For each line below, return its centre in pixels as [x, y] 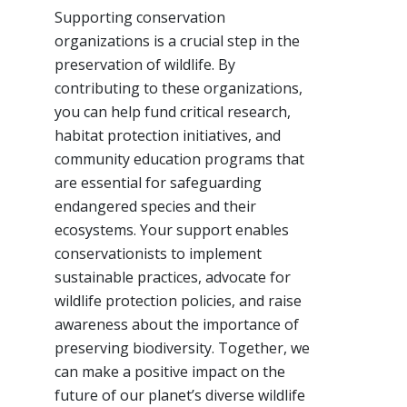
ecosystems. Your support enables [172, 230]
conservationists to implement [158, 254]
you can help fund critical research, [173, 112]
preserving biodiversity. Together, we [182, 348]
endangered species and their [155, 207]
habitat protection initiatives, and [168, 136]
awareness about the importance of [177, 325]
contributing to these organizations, [179, 89]
